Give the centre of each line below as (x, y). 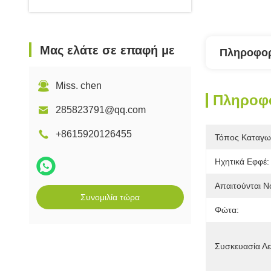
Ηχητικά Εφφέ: (242, 162)
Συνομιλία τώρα (110, 197)
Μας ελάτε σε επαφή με (107, 50)
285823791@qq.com (101, 110)
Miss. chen (79, 86)
